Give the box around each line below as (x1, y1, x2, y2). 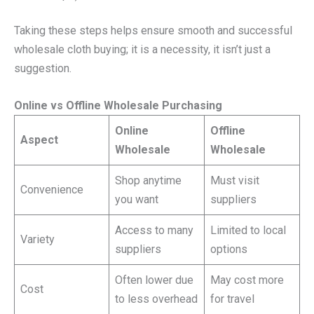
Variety (20, 232, 55, 246)
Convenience (20, 182, 83, 196)
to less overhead (115, 292, 198, 306)
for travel (210, 292, 254, 306)
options (210, 242, 247, 256)
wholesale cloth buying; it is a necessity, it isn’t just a (14, 42, 271, 56)
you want (115, 192, 158, 206)
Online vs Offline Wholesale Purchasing (14, 98, 222, 112)
